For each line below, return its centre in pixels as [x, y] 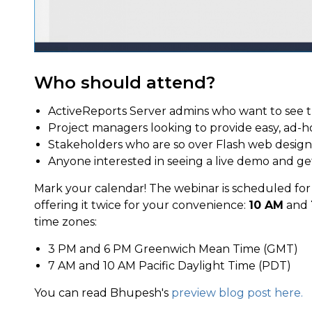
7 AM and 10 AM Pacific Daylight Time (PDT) [170, 266]
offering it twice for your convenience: [141, 205]
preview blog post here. [237, 293]
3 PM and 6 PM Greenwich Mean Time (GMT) [173, 249]
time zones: [65, 222]
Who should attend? [125, 83]
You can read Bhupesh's [103, 293]
